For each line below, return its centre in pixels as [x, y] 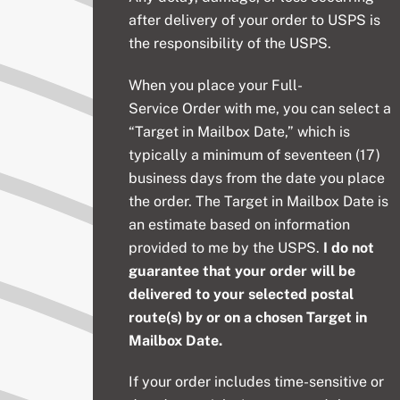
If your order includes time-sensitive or [257, 382]
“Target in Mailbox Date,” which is [240, 131]
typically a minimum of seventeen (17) [255, 154]
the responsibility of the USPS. [230, 43]
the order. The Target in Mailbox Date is [259, 201]
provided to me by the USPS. [226, 247]
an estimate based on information [240, 224]
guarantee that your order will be [242, 271]
